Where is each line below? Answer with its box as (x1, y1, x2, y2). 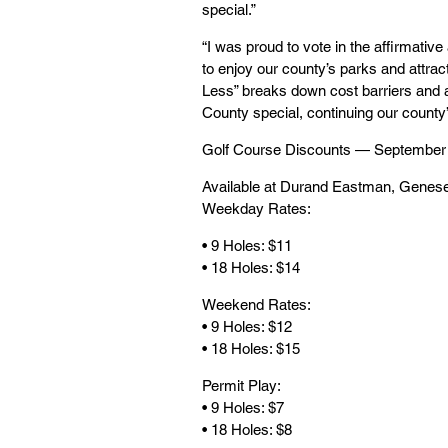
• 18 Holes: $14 (202, 259, 300, 276)
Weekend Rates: (202, 296, 311, 313)
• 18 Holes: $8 (202, 421, 292, 438)
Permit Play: (202, 377, 281, 394)
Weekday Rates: (202, 200, 311, 217)
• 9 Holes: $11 (202, 237, 292, 254)
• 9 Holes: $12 (202, 318, 292, 335)
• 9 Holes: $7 (202, 399, 284, 416)
